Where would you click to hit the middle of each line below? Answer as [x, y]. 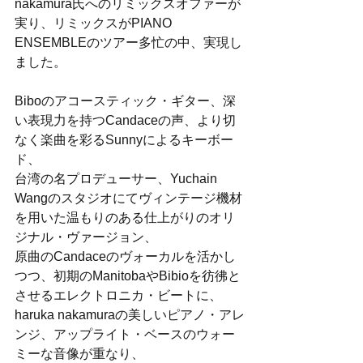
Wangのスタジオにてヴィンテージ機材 [128, 198]
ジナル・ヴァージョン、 [86, 237]
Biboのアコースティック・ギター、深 [125, 101]
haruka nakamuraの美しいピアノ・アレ [130, 315]
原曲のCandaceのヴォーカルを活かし [125, 256]
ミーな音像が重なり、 [79, 354]
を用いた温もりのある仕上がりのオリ [125, 218]
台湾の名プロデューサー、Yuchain [117, 179]
